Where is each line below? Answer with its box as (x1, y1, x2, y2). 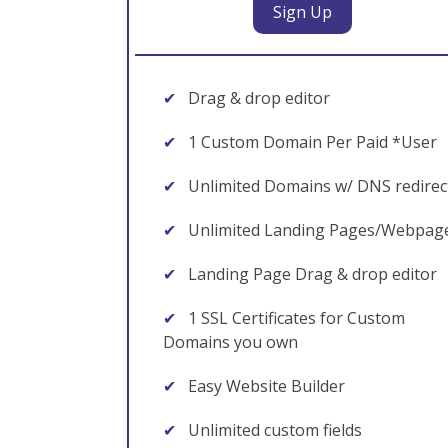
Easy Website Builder (184, 375, 345, 397)
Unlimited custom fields (184, 419, 362, 441)
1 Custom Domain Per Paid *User (184, 131, 437, 153)
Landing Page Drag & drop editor (184, 263, 437, 285)
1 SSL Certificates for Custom (184, 307, 405, 329)
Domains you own (163, 331, 298, 353)
